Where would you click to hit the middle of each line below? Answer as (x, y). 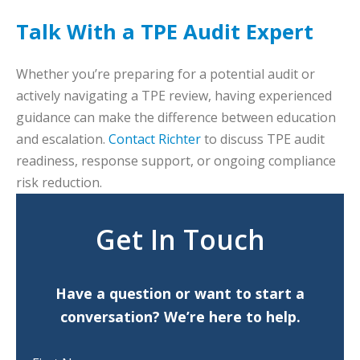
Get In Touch (180, 240)
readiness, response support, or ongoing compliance (176, 161)
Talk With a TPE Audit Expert (165, 32)
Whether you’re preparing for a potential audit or (166, 74)
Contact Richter (155, 139)
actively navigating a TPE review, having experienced (174, 96)
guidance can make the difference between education (176, 118)
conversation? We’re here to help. (180, 317)
